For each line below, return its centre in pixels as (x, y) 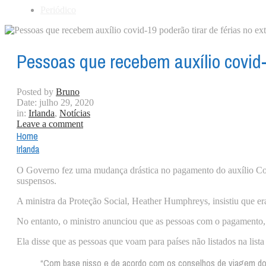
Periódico (58, 10)
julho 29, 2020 (66, 103)
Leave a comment (50, 124)
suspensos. (37, 181)
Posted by (36, 92)
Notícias (75, 113)
